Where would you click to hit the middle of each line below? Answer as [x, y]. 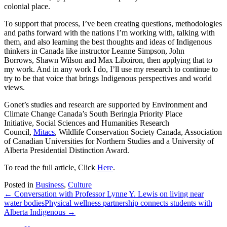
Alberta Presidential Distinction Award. [67, 150]
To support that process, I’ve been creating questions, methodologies [113, 24]
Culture [80, 185]
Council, [19, 132]
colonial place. [27, 7]
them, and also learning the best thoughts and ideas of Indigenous [108, 42]
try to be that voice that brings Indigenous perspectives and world [108, 79]
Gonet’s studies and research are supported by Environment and [106, 105]
